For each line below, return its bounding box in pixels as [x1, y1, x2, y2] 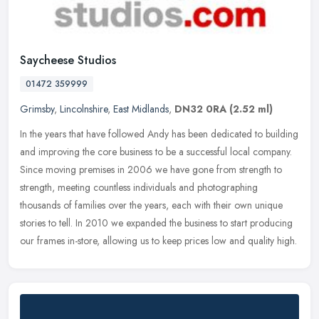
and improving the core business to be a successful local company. [20, 144, 292, 159]
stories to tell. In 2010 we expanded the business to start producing [20, 215, 293, 230]
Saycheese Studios [20, 51, 116, 68]
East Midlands [113, 101, 169, 116]
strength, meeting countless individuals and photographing [20, 179, 258, 194]
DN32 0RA [174, 101, 226, 116]
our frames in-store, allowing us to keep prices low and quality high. [20, 233, 297, 248]
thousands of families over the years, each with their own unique [20, 197, 283, 212]
